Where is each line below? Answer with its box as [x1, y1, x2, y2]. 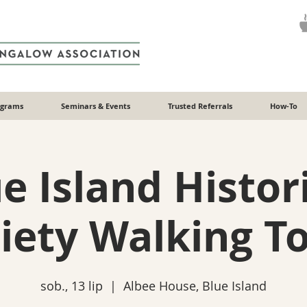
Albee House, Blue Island [123, 278, 267, 295]
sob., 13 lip [40, 278, 103, 295]
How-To [269, 101, 297, 112]
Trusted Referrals [167, 101, 232, 112]
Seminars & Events [60, 101, 130, 112]
